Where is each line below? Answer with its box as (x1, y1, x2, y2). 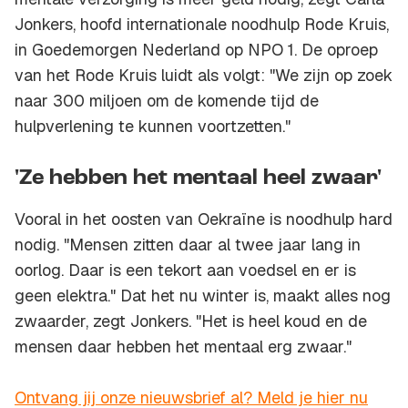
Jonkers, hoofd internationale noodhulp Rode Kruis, (15, 14, 389, 36)
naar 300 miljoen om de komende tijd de (15, 90, 319, 112)
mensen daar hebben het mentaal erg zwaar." (15, 336, 352, 358)
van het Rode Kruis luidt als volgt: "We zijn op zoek (15, 65, 393, 87)
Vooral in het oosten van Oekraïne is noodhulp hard (15, 209, 393, 230)
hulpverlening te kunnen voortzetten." (15, 116, 291, 138)
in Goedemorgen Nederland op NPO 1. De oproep (15, 39, 378, 61)
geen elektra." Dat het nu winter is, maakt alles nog (15, 285, 391, 307)
